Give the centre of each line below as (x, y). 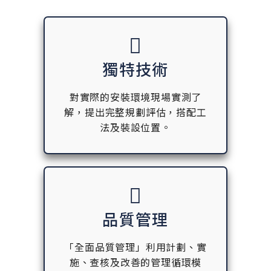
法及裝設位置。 (135, 127)
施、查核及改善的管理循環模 (135, 262)
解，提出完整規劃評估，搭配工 (135, 112)
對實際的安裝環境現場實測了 (135, 96)
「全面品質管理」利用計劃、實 (135, 247)
